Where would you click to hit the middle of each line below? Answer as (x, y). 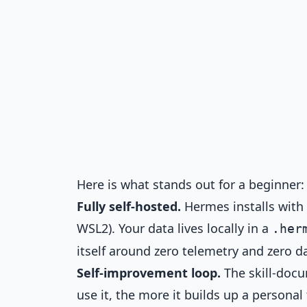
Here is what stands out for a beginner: (191, 184)
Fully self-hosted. (129, 206)
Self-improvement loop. (149, 273)
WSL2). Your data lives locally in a (174, 228)
